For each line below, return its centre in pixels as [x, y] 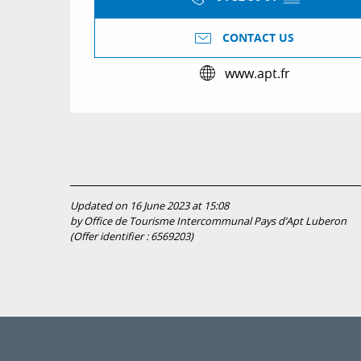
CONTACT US [258, 37]
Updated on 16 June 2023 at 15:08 [149, 206]
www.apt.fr [257, 73]
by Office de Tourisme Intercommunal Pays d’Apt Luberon [208, 222]
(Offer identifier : [110, 237]
